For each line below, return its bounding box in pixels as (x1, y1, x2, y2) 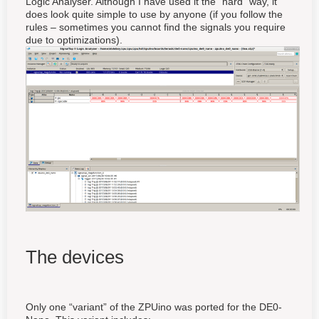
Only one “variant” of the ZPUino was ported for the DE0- (26, 301, 282, 313)
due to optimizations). (26, 34, 122, 46)
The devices (26, 246, 124, 268)
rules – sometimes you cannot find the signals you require (26, 21, 286, 33)
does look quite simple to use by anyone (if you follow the (26, 9, 283, 21)
